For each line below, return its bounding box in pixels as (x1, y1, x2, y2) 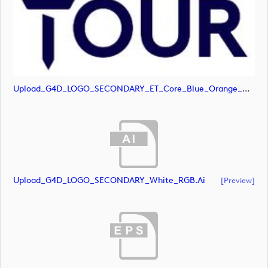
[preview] (221, 175, 255, 185)
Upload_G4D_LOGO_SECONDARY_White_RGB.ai (13, 175, 205, 186)
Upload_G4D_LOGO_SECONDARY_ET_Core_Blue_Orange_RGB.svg (242, 83, 250, 94)
